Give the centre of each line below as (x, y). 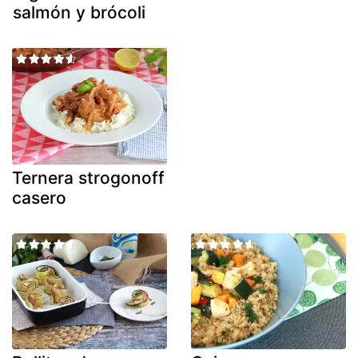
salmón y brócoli (79, 13)
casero (39, 197)
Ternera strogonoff (88, 177)
